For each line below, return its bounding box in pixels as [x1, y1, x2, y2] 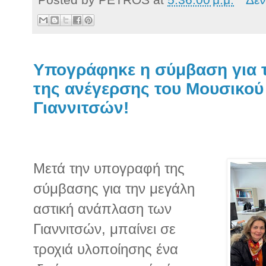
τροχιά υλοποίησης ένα [33, 240, 178, 257]
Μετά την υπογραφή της [33, 160, 185, 176]
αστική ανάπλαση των [33, 200, 172, 217]
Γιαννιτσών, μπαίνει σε [33, 220, 176, 237]
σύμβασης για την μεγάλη [33, 180, 195, 197]
